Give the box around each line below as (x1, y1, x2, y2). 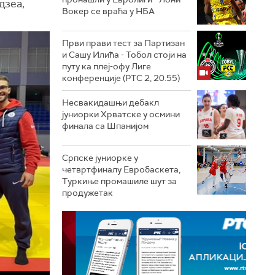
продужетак (62, 187, 113, 198)
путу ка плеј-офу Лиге (62, 60, 151, 72)
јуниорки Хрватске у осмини (62, 108, 180, 120)
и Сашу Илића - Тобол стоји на (62, 48, 187, 60)
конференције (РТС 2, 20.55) (62, 72, 180, 83)
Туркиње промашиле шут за (62, 175, 177, 187)
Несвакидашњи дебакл (62, 96, 159, 108)
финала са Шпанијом (62, 120, 149, 131)
